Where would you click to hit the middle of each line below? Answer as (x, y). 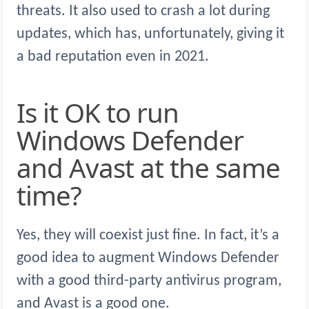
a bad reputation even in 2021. (113, 57)
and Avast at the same (148, 168)
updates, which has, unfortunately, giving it (150, 34)
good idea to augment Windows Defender (148, 259)
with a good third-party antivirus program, (149, 281)
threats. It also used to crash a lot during (143, 12)
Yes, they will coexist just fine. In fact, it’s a (148, 236)
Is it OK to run (21, 113)
